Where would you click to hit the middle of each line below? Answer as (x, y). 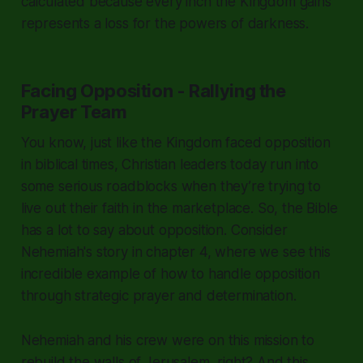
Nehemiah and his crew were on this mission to (168, 340)
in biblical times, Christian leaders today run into (170, 164)
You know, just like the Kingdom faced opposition (175, 142)
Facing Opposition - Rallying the (153, 90)
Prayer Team (74, 111)
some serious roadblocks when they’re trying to (171, 186)
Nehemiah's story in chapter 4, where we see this (175, 252)
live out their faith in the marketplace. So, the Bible (179, 208)
